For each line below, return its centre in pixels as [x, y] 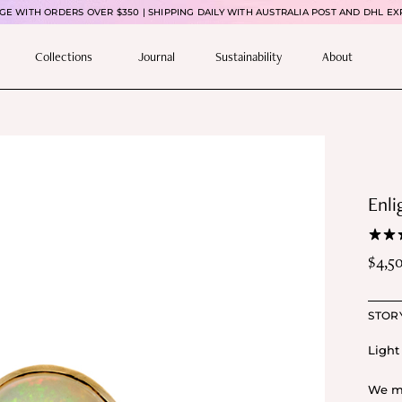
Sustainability [249, 57]
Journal [157, 57]
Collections [64, 57]
